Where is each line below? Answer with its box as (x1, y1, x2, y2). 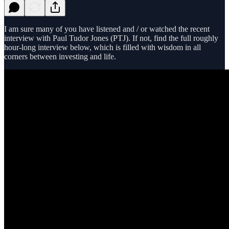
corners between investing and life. (4, 52, 116, 61)
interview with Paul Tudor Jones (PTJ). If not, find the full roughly (4, 33, 218, 42)
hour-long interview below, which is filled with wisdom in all (4, 42, 201, 52)
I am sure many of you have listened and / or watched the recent (4, 24, 210, 33)
